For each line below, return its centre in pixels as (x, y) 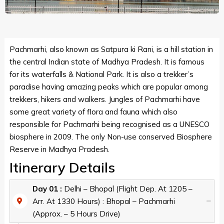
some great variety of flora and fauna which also (93, 111)
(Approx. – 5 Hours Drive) (76, 213)
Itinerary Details (62, 167)
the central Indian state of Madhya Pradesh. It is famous (107, 61)
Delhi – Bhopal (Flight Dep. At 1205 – (128, 188)
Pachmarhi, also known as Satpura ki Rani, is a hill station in (111, 49)
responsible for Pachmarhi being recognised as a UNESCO (109, 124)
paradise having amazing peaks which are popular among (108, 86)
